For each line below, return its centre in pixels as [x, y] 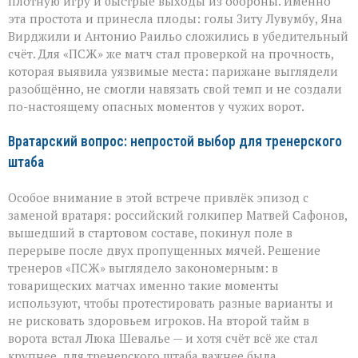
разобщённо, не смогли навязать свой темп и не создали [175, 89]
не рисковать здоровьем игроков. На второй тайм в [159, 321]
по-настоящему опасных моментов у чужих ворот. [156, 107]
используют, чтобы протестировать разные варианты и [171, 303]
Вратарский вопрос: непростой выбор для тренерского [175, 142]
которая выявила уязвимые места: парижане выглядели [173, 72]
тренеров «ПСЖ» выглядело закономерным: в [143, 268]
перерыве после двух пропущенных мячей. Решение [164, 251]
